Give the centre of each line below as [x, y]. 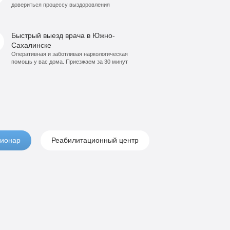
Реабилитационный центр [95, 140]
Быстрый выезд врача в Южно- [63, 35]
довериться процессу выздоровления [61, 4]
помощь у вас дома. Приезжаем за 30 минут [70, 61]
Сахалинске [32, 45]
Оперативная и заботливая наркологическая [70, 54]
